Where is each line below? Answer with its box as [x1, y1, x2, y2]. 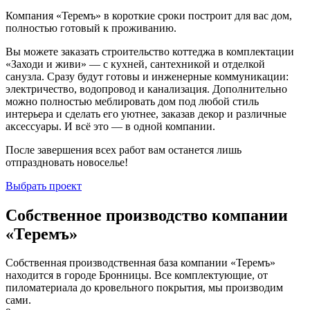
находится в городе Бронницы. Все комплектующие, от [6, 269, 268, 282]
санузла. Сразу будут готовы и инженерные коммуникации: [6, 70, 289, 82]
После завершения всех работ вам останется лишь [6, 143, 241, 156]
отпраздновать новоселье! [6, 156, 128, 168]
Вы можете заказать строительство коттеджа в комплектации [6, 45, 294, 57]
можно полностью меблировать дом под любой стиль [6, 95, 259, 107]
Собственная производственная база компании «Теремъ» [6, 257, 275, 269]
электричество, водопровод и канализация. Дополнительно [6, 82, 287, 95]
